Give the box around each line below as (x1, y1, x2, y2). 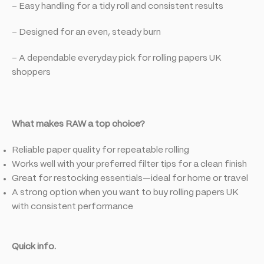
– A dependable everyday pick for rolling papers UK (12, 54, 222, 62)
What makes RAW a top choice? (12, 120, 145, 128)
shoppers (12, 68, 51, 77)
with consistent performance (12, 202, 133, 211)
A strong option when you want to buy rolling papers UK (12, 188, 239, 197)
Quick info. (12, 242, 56, 251)
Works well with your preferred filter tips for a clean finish (12, 160, 247, 169)
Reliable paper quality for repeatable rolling (12, 146, 189, 154)
